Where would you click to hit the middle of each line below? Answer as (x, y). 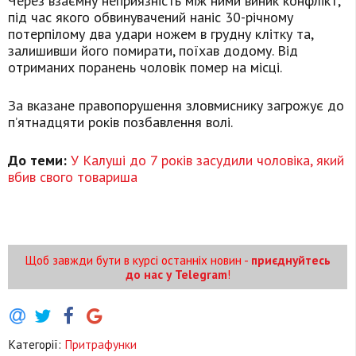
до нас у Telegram (176, 275)
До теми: (39, 161)
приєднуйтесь (291, 260)
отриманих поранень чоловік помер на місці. (145, 68)
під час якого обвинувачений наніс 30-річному (151, 17)
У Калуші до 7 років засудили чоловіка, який (207, 161)
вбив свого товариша (73, 177)
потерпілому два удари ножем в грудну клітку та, (161, 34)
